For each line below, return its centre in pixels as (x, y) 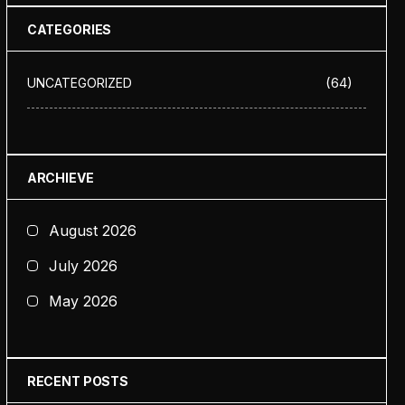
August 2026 (92, 231)
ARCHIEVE (60, 178)
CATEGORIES (69, 29)
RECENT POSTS (77, 381)
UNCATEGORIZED (79, 83)
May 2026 (83, 301)
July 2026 (83, 266)
